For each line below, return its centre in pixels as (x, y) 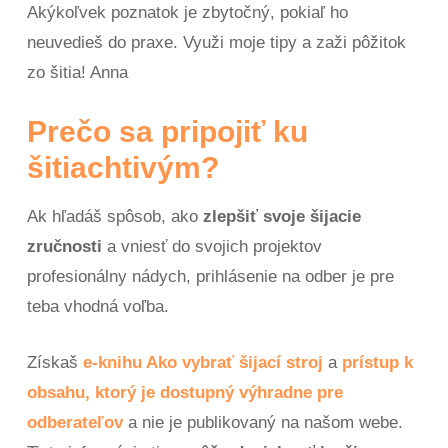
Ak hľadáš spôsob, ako (115, 217)
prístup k (378, 363)
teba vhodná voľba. (101, 307)
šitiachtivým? (123, 168)
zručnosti (65, 247)
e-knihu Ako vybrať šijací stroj (203, 363)
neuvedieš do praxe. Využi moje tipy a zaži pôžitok (217, 43)
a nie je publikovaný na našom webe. (263, 423)
